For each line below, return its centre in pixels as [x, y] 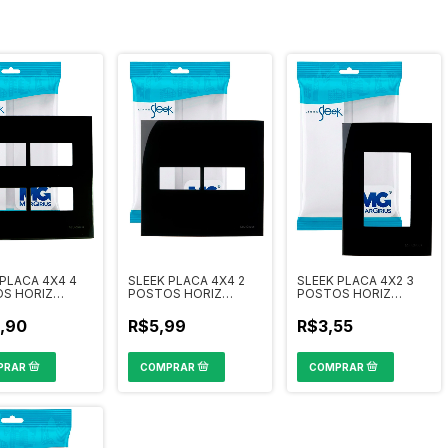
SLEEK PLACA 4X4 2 [186, 280]
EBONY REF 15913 [348, 306]
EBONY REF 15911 [178, 306]
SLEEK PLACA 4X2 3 [355, 280]
